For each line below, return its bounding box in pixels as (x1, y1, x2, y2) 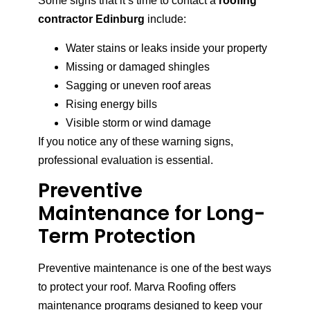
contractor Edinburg (38, 13, 145, 26)
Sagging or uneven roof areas (66, 79, 211, 91)
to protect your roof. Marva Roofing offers (38, 281, 236, 293)
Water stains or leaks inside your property (66, 42, 267, 54)
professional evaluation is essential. (38, 154, 213, 166)
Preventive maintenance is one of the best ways (38, 262, 271, 275)
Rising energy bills (66, 98, 157, 110)
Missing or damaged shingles (66, 60, 210, 73)
